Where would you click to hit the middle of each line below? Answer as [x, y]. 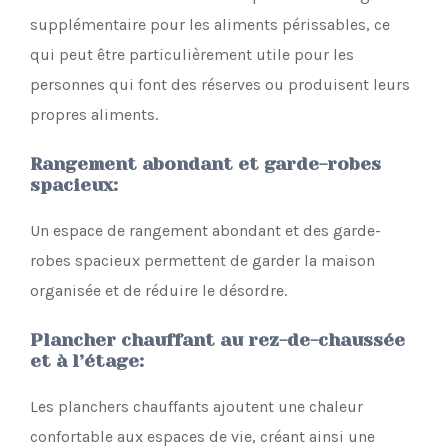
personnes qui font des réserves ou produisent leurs [220, 85]
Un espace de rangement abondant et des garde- [205, 231]
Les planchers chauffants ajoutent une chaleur [196, 407]
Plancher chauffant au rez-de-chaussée [217, 340]
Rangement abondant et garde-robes [205, 164]
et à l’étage [84, 361]
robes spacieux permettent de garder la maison [202, 261]
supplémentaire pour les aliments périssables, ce [210, 25]
